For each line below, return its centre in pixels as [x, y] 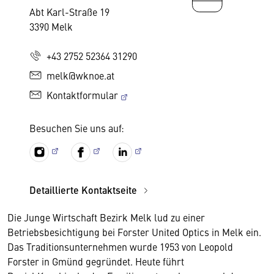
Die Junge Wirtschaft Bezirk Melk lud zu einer [106, 217]
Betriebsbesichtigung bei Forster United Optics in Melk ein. [134, 232]
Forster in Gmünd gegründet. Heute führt [96, 261]
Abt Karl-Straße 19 [69, 12]
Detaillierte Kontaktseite [84, 190]
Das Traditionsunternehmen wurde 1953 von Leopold [120, 246]
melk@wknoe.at [80, 75]
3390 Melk [51, 26]
